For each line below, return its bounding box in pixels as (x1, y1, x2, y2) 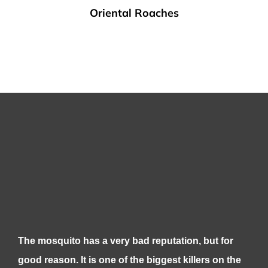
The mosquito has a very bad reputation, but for (17, 236, 233, 246)
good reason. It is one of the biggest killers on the (17, 255, 241, 266)
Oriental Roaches (89, 6, 179, 20)
